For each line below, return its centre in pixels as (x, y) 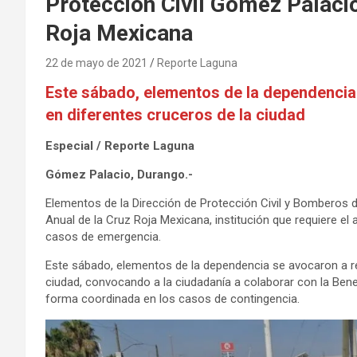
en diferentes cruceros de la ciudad (175, 114)
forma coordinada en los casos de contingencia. (173, 298)
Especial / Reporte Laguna (120, 145)
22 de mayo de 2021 (96, 63)
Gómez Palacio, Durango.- (119, 174)
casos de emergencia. (103, 236)
